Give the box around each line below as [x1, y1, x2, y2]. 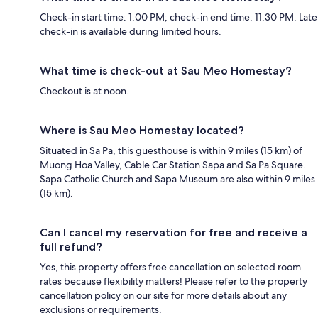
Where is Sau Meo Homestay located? [40, 123, 244, 137]
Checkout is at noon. [40, 84, 129, 97]
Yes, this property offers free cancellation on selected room [40, 260, 301, 273]
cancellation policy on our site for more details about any [40, 288, 287, 302]
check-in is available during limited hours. [40, 24, 221, 38]
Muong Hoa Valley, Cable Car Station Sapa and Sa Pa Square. [40, 158, 306, 171]
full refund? [40, 239, 102, 253]
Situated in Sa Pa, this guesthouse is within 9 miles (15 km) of [40, 143, 302, 157]
